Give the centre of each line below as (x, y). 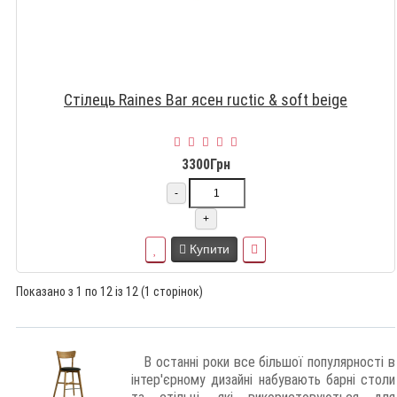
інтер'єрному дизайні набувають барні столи (263, 380)
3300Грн (206, 164)
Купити (210, 249)
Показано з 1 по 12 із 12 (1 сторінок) (109, 292)
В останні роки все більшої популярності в (263, 362)
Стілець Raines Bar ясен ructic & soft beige (206, 99)
